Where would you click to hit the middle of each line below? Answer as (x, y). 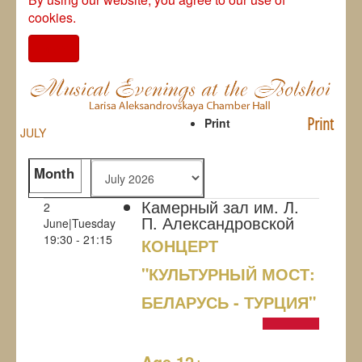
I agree (54, 48)
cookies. (52, 17)
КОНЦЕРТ (179, 246)
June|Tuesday (79, 223)
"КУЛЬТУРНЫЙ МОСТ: (228, 274)
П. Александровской (217, 223)
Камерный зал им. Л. (220, 207)
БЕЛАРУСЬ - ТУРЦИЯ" (228, 302)
